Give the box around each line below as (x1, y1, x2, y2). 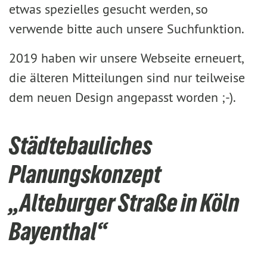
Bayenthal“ (9, 217, 107, 246)
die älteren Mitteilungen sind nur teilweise (9, 69, 245, 86)
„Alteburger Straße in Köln (9, 188, 240, 217)
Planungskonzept (9, 160, 161, 188)
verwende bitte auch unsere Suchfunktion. (9, 20, 244, 37)
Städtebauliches (9, 131, 152, 160)
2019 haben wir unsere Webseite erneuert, (9, 49, 243, 66)
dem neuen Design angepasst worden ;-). (9, 89, 236, 105)
